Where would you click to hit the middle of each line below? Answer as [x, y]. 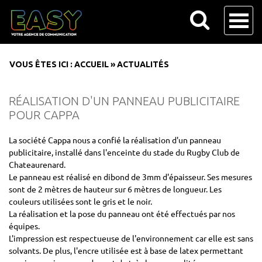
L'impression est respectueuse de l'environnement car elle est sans [131, 238]
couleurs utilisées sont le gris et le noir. [80, 201]
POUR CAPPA [44, 115]
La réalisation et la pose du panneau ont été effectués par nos [122, 213]
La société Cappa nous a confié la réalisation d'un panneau [115, 140]
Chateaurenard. [37, 164]
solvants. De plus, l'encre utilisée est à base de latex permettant [126, 250]
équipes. [24, 226]
